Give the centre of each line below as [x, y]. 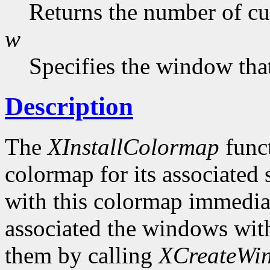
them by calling [82, 256]
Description [69, 107]
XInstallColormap [133, 147]
